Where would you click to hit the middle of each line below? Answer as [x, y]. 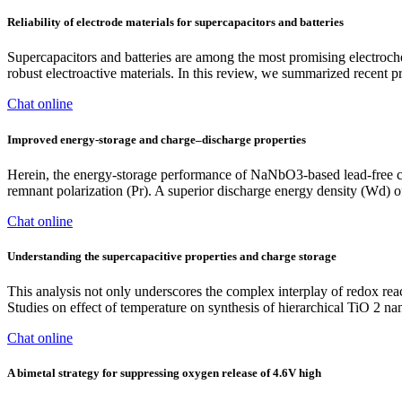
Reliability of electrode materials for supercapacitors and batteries [175, 22]
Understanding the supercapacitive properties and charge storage [172, 256]
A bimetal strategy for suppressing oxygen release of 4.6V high [164, 373]
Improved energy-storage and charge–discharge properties [157, 139]
